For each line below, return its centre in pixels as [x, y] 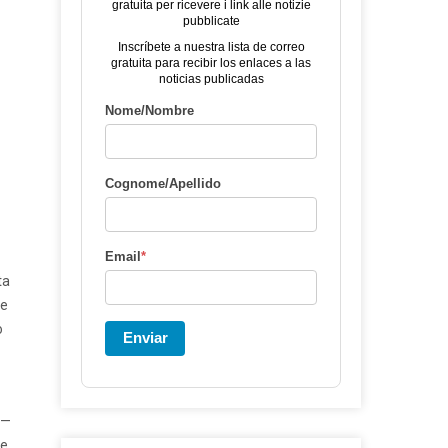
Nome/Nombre [149, 110]
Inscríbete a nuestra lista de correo [211, 47]
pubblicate [211, 21]
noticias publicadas [211, 79]
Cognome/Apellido [163, 183]
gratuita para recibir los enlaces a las [211, 63]
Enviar [145, 337]
